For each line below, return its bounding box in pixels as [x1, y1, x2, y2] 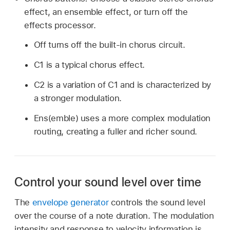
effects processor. [24, 20, 96, 30]
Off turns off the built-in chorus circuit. [33, 40, 185, 50]
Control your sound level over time [14, 174, 202, 189]
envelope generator [32, 197, 109, 208]
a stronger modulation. [33, 92, 122, 103]
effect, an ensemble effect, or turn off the [24, 6, 188, 17]
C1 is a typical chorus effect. [33, 60, 145, 70]
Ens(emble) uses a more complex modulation [33, 112, 211, 123]
